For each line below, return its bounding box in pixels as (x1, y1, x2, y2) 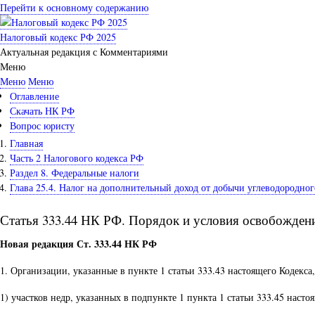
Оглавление (10, 89, 59, 103)
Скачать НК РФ (10, 104, 75, 117)
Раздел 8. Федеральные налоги (10, 165, 139, 179)
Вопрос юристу (10, 119, 75, 132)
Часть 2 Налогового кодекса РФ (10, 150, 143, 165)
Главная (10, 136, 43, 150)
